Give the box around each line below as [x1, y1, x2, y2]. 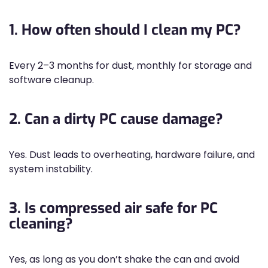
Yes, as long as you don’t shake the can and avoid [9, 252, 239, 266]
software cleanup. [9, 73, 94, 87]
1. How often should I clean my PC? [9, 20, 241, 39]
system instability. [9, 162, 93, 176]
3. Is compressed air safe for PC [9, 199, 218, 218]
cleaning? [9, 214, 73, 233]
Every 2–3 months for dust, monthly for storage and [9, 59, 252, 72]
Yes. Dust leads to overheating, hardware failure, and [9, 148, 255, 162]
